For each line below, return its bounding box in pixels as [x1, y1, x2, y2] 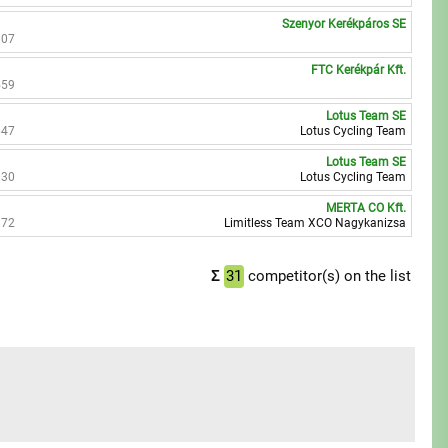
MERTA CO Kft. [326, 201, 407, 215]
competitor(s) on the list [243, 267, 411, 285]
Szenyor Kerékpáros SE [282, 17, 407, 31]
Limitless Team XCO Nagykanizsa [224, 216, 407, 230]
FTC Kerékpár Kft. [311, 63, 407, 77]
